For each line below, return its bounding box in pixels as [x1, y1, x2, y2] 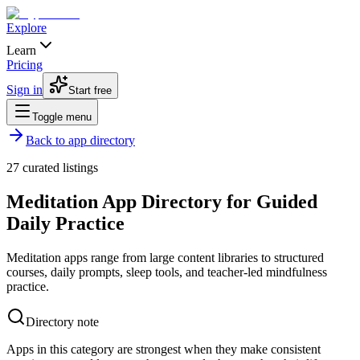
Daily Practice [6, 212, 125, 234]
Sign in [6, 83, 43, 96]
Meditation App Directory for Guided [6, 190, 317, 212]
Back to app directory [26, 133, 135, 147]
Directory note [26, 314, 99, 329]
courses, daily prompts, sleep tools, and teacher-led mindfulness [6, 264, 327, 279]
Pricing [6, 58, 43, 72]
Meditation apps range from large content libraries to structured [6, 250, 324, 264]
